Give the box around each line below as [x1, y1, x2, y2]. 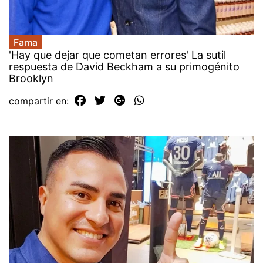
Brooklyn [9, 72, 53, 85]
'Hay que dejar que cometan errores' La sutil [9, 48, 226, 61]
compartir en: [9, 95, 72, 107]
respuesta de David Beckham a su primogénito [9, 60, 240, 73]
